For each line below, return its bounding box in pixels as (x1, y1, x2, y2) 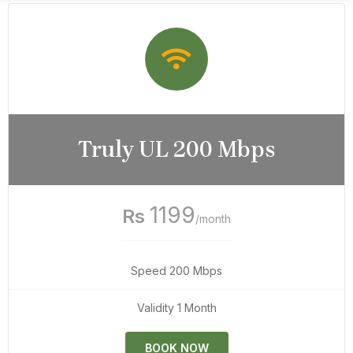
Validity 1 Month (136, 300, 217, 314)
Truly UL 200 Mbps (78, 136, 275, 162)
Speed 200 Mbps (131, 263, 222, 277)
